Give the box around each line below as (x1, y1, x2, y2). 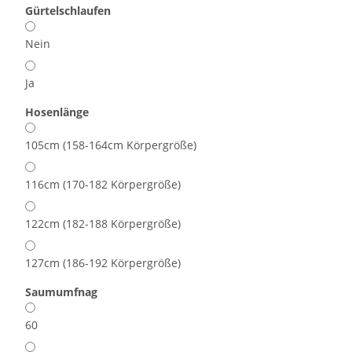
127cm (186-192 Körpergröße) (25, 255, 181, 271)
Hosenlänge (25, 104, 92, 120)
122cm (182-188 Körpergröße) (25, 216, 181, 232)
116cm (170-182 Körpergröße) (25, 177, 181, 192)
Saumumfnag (25, 284, 101, 300)
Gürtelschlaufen (25, 3, 114, 19)
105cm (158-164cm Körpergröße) (25, 137, 196, 153)
